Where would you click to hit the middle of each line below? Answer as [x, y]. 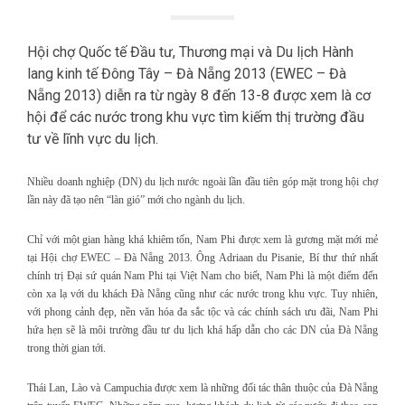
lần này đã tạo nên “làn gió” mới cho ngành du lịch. [136, 200]
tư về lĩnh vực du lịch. [94, 139]
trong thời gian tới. [66, 348]
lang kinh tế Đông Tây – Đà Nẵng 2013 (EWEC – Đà [187, 74]
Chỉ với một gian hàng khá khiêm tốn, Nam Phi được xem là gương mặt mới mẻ [202, 240]
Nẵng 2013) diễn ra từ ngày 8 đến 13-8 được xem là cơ [199, 96]
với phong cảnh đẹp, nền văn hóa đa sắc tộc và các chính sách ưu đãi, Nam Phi [202, 312]
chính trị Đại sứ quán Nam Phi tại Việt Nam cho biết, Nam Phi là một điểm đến [202, 276]
